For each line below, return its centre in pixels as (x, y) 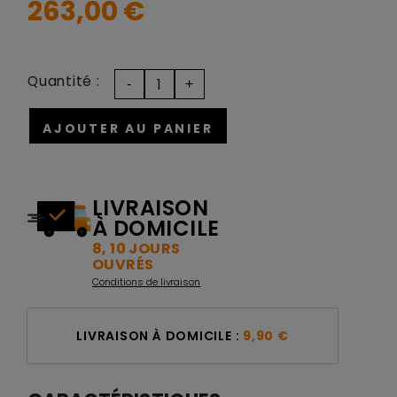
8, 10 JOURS (136, 249)
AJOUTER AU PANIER (128, 128)
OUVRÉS (123, 265)
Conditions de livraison (147, 282)
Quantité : (64, 81)
